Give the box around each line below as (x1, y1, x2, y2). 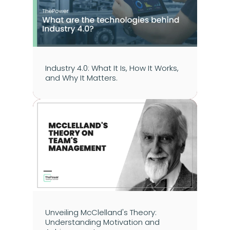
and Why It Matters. (45, 72, 118, 84)
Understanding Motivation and (45, 217, 160, 228)
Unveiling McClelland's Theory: (45, 207, 157, 218)
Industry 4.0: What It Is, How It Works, (45, 63, 179, 74)
